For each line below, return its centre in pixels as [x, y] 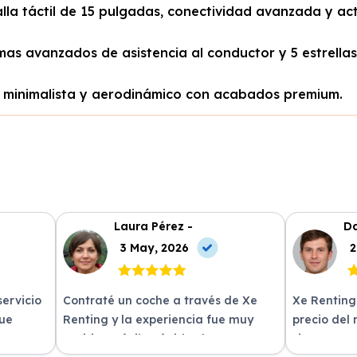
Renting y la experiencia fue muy [159, 320]
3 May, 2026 [155, 247]
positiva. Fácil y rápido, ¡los [141, 339]
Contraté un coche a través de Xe [161, 301]
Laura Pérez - [154, 226]
